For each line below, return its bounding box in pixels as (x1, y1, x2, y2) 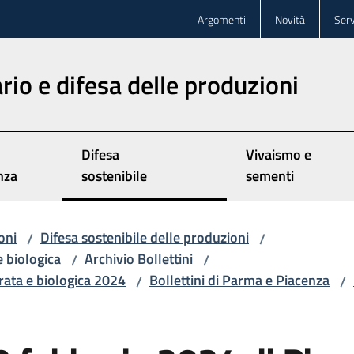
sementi (245, 165, 294, 186)
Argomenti (198, 10, 246, 28)
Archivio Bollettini (85, 248, 193, 269)
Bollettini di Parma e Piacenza (149, 269, 330, 291)
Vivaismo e (245, 144, 311, 165)
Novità (275, 10, 305, 28)
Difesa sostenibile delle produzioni (40, 227, 249, 248)
